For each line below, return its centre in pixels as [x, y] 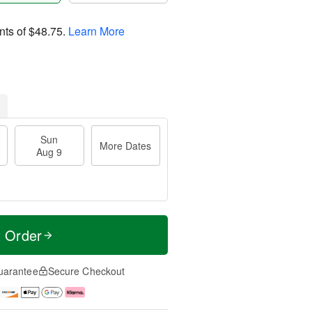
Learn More [96, 31]
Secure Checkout [86, 271]
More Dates [126, 146]
